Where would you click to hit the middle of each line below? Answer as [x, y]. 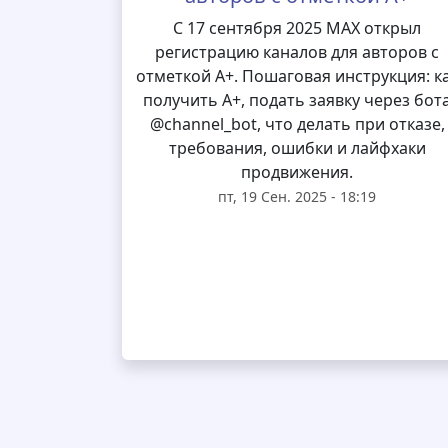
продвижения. [297, 172]
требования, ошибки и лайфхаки [297, 148]
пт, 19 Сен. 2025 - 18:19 [297, 196]
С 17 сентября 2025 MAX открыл [297, 28]
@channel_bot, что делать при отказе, [297, 124]
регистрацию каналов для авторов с [297, 52]
